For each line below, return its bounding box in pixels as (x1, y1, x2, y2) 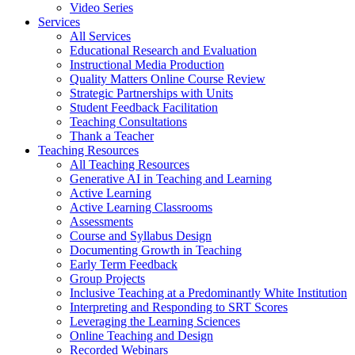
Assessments (70, 215, 133, 228)
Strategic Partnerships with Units (70, 86, 233, 100)
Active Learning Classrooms (70, 200, 212, 214)
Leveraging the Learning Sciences (70, 315, 240, 328)
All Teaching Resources (70, 158, 189, 171)
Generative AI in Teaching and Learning (70, 172, 272, 185)
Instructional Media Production (70, 58, 224, 71)
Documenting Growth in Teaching (70, 243, 242, 257)
